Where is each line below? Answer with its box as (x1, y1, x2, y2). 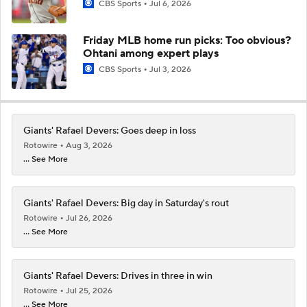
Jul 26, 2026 (66, 212, 112, 223)
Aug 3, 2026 (66, 140, 112, 151)
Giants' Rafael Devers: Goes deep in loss (23, 124, 196, 137)
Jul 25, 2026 (66, 285, 112, 296)
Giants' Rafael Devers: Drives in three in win (23, 269, 212, 282)
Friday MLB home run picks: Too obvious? (83, 33, 291, 47)
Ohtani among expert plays (83, 46, 219, 60)
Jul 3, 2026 (149, 64, 191, 75)
